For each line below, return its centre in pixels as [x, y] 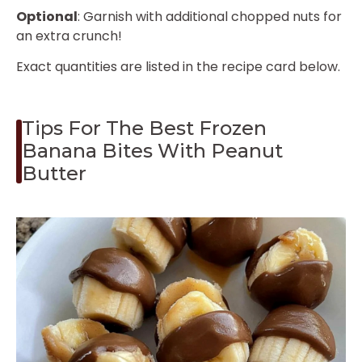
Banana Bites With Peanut [153, 151]
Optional [47, 16]
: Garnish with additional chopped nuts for [210, 16]
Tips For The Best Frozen [145, 128]
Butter [55, 174]
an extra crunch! [69, 36]
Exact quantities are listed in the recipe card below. [178, 67]
